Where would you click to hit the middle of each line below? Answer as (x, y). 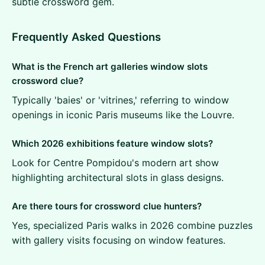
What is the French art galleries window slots (110, 67)
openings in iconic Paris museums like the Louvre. (123, 115)
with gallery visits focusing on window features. (119, 240)
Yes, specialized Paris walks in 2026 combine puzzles (132, 225)
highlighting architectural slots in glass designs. (118, 177)
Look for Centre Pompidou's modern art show (115, 163)
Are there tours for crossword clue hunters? (107, 206)
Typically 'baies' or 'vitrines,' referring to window (120, 100)
